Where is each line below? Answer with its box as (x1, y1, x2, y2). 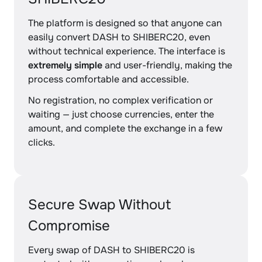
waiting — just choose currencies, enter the (28, 108, 214, 120)
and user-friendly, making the (102, 59, 232, 71)
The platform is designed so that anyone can (28, 17, 222, 29)
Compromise (28, 217, 110, 235)
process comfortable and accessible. (28, 73, 189, 85)
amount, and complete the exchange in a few (28, 122, 222, 135)
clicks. (28, 136, 55, 149)
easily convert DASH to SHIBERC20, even (28, 31, 210, 43)
